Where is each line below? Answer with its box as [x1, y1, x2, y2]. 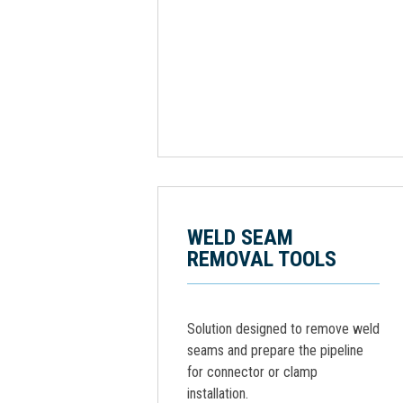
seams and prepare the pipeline [187, 342, 363, 359]
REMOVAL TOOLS [187, 246, 336, 272]
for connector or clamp [187, 363, 318, 381]
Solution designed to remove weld [187, 320, 380, 337]
